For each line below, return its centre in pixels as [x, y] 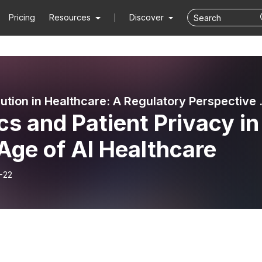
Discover [147, 17]
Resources [70, 17]
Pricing [22, 17]
